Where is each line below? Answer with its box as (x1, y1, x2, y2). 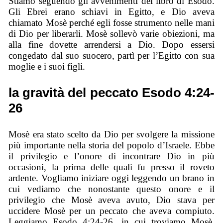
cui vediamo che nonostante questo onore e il (8, 184, 215, 195)
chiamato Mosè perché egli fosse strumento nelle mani (8, 17, 215, 28)
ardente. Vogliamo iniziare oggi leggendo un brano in (8, 173, 215, 184)
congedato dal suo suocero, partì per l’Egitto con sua (8, 50, 215, 61)
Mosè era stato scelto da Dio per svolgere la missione (8, 129, 215, 140)
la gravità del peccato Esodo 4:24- (8, 85, 215, 101)
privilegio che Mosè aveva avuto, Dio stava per (8, 195, 215, 206)
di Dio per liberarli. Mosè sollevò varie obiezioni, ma (8, 28, 215, 39)
